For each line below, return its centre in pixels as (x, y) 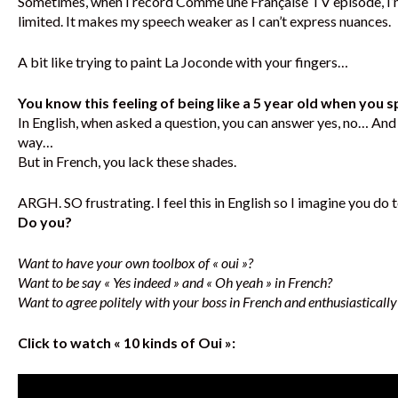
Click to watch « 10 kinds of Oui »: (127, 342)
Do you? (45, 222)
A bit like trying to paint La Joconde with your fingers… (183, 62)
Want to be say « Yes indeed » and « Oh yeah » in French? (175, 282)
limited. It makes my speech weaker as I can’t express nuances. (204, 21)
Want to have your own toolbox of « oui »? (135, 263)
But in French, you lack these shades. (127, 161)
